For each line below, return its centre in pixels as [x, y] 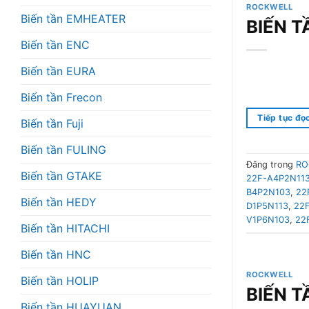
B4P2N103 [268, 192]
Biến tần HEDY [59, 202]
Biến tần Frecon [61, 97]
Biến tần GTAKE [61, 176]
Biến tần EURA [58, 71]
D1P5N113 [267, 206]
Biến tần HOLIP [60, 280]
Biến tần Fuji [52, 123]
